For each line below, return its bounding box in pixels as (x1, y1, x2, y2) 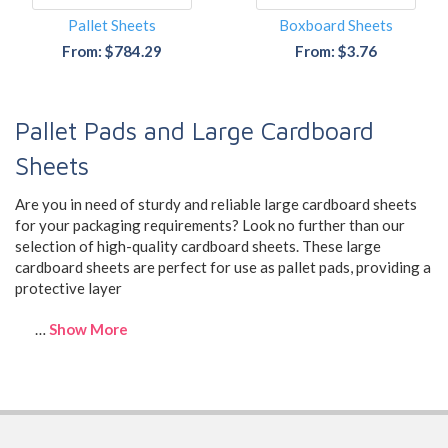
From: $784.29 (62, 42, 162, 61)
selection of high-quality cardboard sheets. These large (15, 236, 381, 255)
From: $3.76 (295, 42, 377, 61)
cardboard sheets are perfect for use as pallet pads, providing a (15, 257, 431, 276)
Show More (49, 319, 128, 338)
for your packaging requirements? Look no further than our (15, 215, 405, 234)
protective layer (15, 278, 122, 297)
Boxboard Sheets (279, 16, 393, 35)
